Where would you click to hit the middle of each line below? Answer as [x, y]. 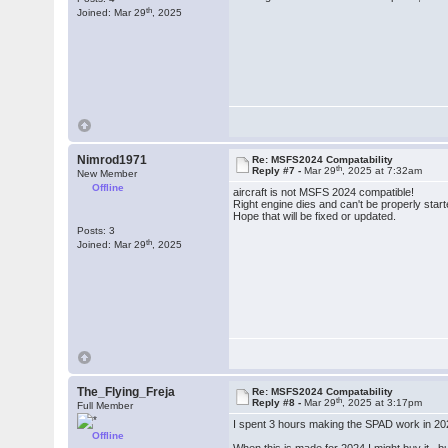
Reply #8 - [278, 402]
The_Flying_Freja [126, 392]
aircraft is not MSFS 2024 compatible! [324, 192]
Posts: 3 [96, 230]
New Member [107, 173]
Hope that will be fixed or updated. [315, 216]
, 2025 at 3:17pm [382, 402]
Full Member [105, 405]
